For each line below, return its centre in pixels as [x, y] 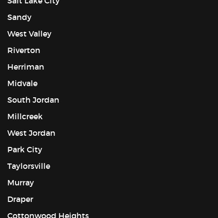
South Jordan [33, 100]
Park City [25, 149]
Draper [20, 199]
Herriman [26, 66]
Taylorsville [29, 166]
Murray [21, 182]
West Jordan [31, 133]
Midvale [22, 83]
